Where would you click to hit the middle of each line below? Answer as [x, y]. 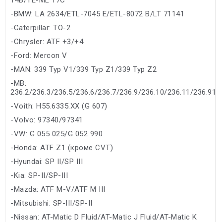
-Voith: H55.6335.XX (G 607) [59, 106]
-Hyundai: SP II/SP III [47, 161]
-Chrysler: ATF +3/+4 [47, 41]
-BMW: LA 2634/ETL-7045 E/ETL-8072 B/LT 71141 [97, 14]
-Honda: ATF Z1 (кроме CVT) [62, 147]
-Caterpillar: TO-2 [40, 28]
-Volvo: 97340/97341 [47, 120]
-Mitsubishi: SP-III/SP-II [52, 203]
